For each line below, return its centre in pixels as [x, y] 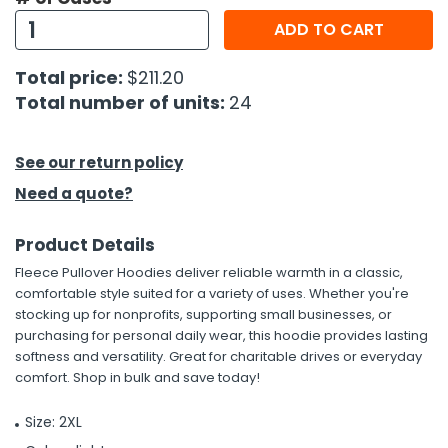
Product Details [85, 245]
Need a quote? [74, 193]
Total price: [71, 77]
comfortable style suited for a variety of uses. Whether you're [212, 293]
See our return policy [99, 162]
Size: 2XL [53, 422]
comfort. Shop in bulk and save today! [137, 377]
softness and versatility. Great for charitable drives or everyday [218, 356]
